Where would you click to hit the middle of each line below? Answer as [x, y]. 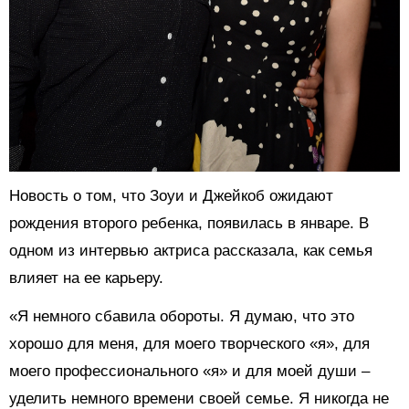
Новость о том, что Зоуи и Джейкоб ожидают [171, 195]
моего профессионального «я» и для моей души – [189, 371]
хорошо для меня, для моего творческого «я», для [189, 343]
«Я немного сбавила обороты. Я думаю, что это [182, 316]
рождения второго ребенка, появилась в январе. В [189, 223]
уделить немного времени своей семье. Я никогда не [199, 398]
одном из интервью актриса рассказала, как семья [191, 250]
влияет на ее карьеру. [86, 278]
